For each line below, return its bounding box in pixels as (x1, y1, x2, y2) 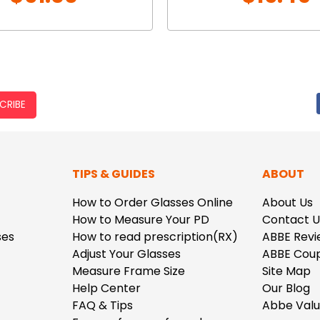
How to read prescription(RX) (71, 228, 238, 245)
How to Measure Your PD (71, 211, 209, 228)
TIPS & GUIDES (71, 165, 155, 182)
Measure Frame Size (71, 262, 185, 279)
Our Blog (262, 279, 311, 296)
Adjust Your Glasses (71, 245, 181, 262)
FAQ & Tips (71, 296, 133, 314)
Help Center (71, 279, 141, 296)
